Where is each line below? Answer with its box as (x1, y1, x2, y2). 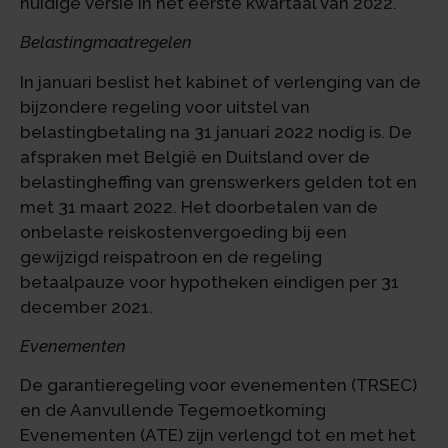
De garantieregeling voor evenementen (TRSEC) (20, 375, 417, 396)
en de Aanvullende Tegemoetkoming (20, 400, 326, 421)
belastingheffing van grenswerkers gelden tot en (20, 171, 417, 192)
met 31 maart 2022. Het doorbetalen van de (20, 196, 378, 217)
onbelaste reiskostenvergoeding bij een (20, 221, 347, 242)
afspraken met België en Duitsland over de (20, 146, 370, 167)
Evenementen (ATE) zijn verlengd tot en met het (20, 425, 416, 446)
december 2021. (20, 296, 153, 317)
